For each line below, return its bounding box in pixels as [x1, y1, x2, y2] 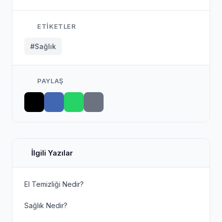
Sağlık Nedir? [24, 201, 67, 210]
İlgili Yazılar [31, 148, 73, 158]
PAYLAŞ [35, 77, 63, 85]
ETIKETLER [35, 22, 76, 30]
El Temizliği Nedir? [24, 180, 84, 188]
